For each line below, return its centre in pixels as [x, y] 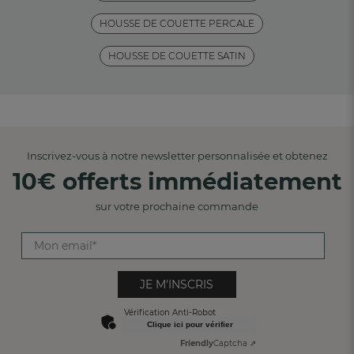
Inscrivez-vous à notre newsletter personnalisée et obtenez [177, 156]
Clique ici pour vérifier [190, 325]
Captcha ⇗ [235, 344]
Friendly [197, 344]
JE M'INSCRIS [177, 285]
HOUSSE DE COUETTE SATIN [177, 56]
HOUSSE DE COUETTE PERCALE [177, 24]
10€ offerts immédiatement [177, 182]
